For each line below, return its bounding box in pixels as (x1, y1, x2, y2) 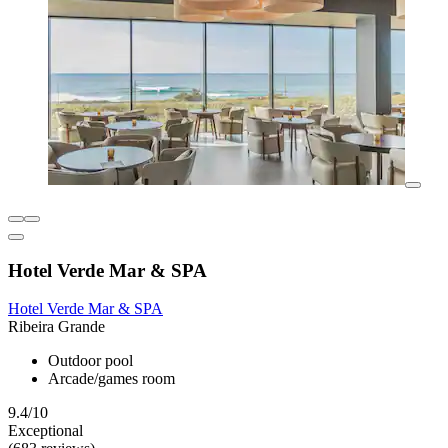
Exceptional (8, 422, 83, 440)
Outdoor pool (48, 352, 133, 370)
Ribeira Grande (8, 318, 105, 336)
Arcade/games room (48, 370, 175, 388)
